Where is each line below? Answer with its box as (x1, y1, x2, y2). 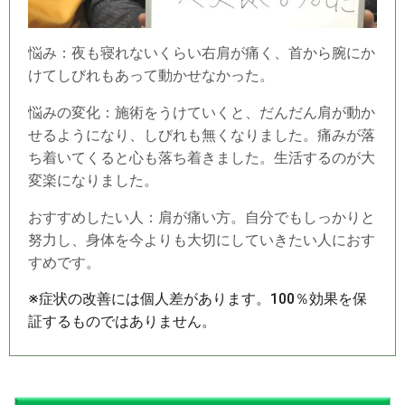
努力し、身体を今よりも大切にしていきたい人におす (28, 232, 375, 249)
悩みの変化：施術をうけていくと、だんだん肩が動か (28, 105, 375, 121)
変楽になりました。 (28, 173, 158, 189)
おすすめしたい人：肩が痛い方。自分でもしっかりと (28, 210, 375, 226)
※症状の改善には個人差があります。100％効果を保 (28, 290, 367, 308)
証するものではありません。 (28, 313, 216, 331)
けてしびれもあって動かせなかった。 (28, 68, 274, 84)
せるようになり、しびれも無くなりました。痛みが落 (28, 127, 375, 144)
